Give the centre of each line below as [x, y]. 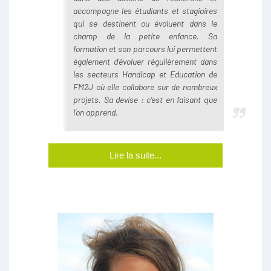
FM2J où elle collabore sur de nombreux [145, 87]
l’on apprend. [96, 113]
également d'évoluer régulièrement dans [145, 62]
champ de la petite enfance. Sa [145, 36]
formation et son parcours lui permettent [145, 49]
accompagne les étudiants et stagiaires [145, 11]
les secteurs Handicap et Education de [145, 74]
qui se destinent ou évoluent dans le [145, 24]
